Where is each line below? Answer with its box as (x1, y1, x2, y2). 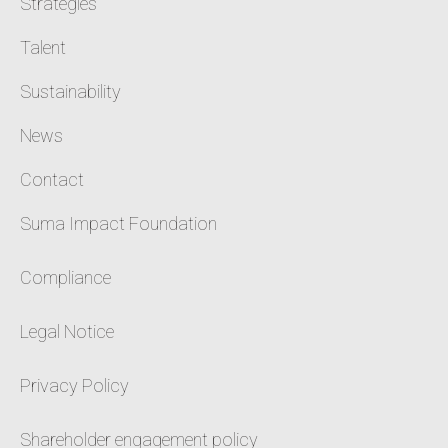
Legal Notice (20, 320, 114, 342)
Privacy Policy (20, 374, 129, 396)
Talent (20, 36, 66, 58)
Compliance (20, 266, 111, 288)
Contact (20, 168, 84, 190)
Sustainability (20, 80, 121, 102)
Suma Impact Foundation (20, 212, 217, 234)
